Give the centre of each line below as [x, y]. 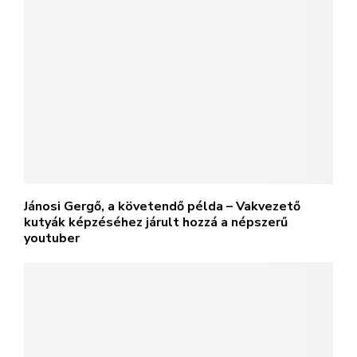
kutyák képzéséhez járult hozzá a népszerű [156, 222]
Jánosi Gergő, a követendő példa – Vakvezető [162, 206]
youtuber [52, 238]
